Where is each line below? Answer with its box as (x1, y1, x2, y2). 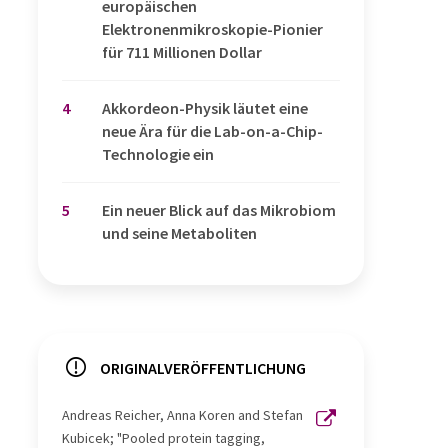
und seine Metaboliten (102, 223, 257, 244)
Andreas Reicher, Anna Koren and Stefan (62, 406, 303, 425)
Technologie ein (102, 144, 214, 165)
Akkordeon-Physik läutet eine (102, 98, 308, 119)
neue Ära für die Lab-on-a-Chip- (102, 121, 323, 142)
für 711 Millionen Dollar (102, 42, 262, 63)
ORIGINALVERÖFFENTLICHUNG (100, 358, 306, 379)
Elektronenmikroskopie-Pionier (102, 19, 323, 40)
